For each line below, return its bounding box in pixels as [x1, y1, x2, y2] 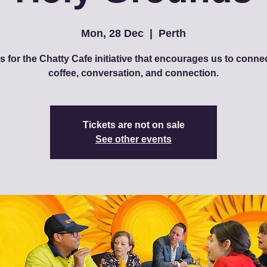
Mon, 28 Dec [81, 27, 144, 39]
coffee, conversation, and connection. [48, 68, 219, 78]
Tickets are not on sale [82, 120, 185, 130]
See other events [95, 134, 172, 144]
